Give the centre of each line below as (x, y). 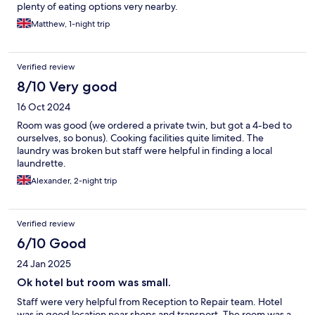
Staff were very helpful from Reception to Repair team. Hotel (149, 302)
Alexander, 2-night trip (74, 181)
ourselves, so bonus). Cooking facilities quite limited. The (140, 138)
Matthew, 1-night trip (71, 24)
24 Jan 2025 (44, 264)
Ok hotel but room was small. (94, 283)
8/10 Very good (67, 87)
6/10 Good (52, 244)
